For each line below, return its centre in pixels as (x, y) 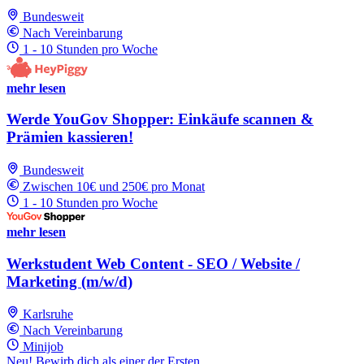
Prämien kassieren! (70, 137)
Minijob (43, 347)
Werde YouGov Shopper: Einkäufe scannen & (160, 119)
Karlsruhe (48, 314)
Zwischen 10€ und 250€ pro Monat (114, 186)
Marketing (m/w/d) (69, 281)
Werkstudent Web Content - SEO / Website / (153, 263)
